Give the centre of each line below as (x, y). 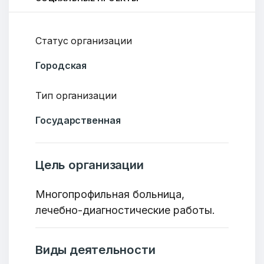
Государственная (78, 120)
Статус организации (84, 41)
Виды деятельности (95, 250)
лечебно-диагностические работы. (125, 210)
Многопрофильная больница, (110, 194)
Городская (61, 65)
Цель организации (90, 165)
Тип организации (76, 95)
